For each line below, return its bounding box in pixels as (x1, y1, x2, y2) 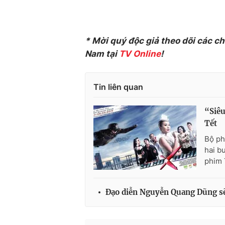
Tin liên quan (93, 82, 143, 92)
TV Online (117, 49, 161, 59)
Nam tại (85, 49, 117, 59)
